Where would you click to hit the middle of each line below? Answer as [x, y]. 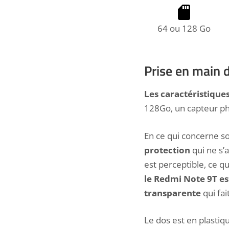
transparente [174, 193]
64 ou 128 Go [184, 28]
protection [168, 150]
